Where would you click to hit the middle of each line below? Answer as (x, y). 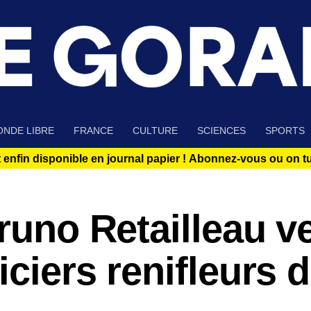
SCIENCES (221, 131)
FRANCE (93, 131)
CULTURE (155, 131)
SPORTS (285, 131)
